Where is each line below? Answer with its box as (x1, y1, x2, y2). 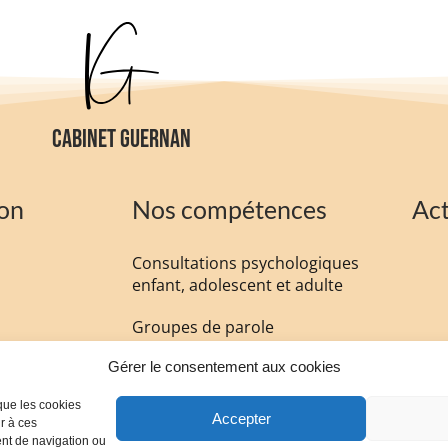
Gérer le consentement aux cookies (107, 357, 341, 375)
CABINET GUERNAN (52, 123, 192, 155)
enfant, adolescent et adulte (132, 273, 343, 296)
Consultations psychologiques (132, 251, 359, 274)
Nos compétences (132, 193, 327, 224)
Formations (132, 399, 219, 422)
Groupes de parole (132, 315, 274, 338)
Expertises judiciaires (132, 357, 291, 380)
